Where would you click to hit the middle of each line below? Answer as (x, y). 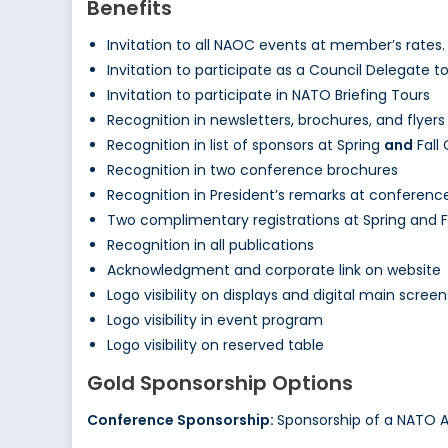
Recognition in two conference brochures (252, 170)
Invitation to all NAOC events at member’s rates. (276, 45)
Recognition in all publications (210, 245)
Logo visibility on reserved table (215, 345)
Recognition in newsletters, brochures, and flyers (276, 120)
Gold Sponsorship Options (220, 383)
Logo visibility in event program (215, 320)
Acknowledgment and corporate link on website (274, 270)
